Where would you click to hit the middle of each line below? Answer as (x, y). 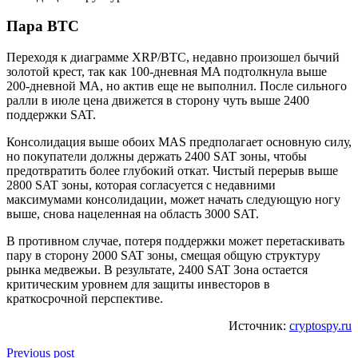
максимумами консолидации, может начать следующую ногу (173, 200)
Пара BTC (43, 26)
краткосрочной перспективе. (85, 299)
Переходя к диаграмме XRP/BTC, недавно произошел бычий (173, 58)
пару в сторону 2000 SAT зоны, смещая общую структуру (163, 256)
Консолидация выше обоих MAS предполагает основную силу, (179, 142)
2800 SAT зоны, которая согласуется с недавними (141, 185)
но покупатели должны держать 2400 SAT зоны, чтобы (157, 157)
